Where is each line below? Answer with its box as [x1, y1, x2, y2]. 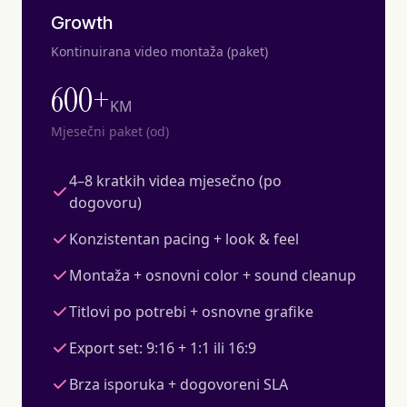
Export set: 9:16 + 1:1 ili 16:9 [69, 337, 256, 358]
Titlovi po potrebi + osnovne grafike [69, 301, 313, 322]
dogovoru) [69, 192, 142, 213]
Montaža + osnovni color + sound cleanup [69, 264, 356, 285]
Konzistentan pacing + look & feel [69, 228, 299, 249]
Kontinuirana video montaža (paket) [51, 42, 268, 60]
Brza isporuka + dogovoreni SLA [69, 373, 288, 394]
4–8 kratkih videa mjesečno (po [69, 170, 282, 191]
